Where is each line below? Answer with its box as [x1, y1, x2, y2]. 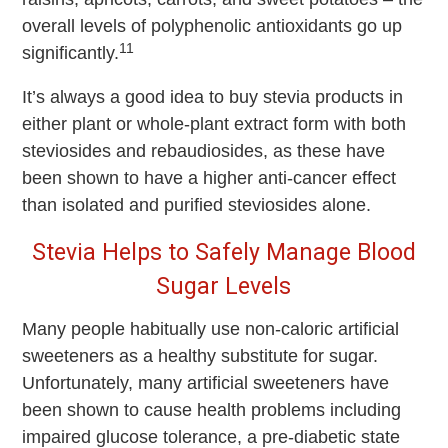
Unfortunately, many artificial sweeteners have [22, 373, 390, 394]
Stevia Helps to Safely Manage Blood [31, 239, 416, 267]
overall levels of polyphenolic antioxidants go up [22, 16, 403, 37]
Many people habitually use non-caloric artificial [22, 319, 400, 340]
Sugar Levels [156, 273, 292, 301]
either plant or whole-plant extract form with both [22, 114, 407, 135]
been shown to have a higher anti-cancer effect [22, 168, 397, 189]
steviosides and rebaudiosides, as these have [22, 141, 386, 162]
